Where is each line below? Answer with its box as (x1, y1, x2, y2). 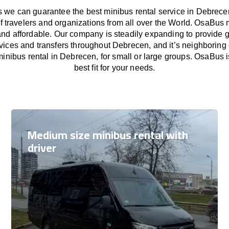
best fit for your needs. (74, 63, 155, 72)
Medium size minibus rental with (28, 124, 188, 146)
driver (28, 137, 56, 158)
